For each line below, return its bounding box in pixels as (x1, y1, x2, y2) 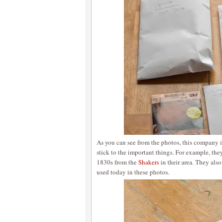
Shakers (138, 158, 159, 166)
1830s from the (97, 158, 138, 166)
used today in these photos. (97, 167, 169, 176)
